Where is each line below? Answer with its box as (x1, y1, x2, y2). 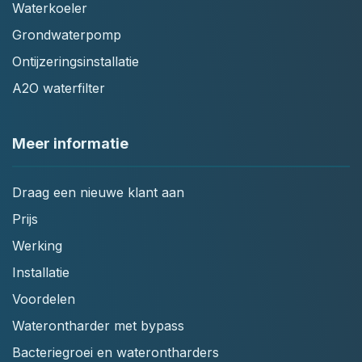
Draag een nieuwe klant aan (12, 183, 184, 200)
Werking (12, 237, 62, 254)
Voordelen (12, 290, 75, 307)
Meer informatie (12, 134, 128, 152)
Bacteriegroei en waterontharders (12, 343, 219, 360)
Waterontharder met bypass (12, 317, 184, 334)
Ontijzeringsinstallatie (12, 53, 139, 69)
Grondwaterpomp (12, 26, 121, 43)
